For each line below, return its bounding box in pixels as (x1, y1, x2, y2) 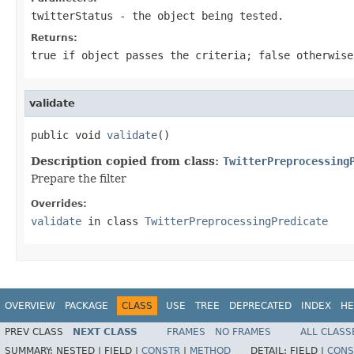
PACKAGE (65, 299, 108, 311)
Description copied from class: (31, 154, 223, 168)
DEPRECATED (229, 299, 292, 311)
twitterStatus (31, 9, 113, 22)
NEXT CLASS (73, 326, 137, 338)
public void (31, 128, 107, 141)
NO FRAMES (215, 326, 271, 338)
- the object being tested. (113, 9, 284, 22)
